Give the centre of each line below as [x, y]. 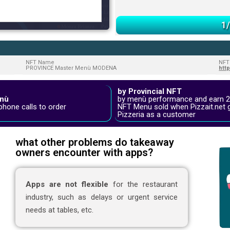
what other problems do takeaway [94, 142]
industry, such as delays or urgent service [102, 197]
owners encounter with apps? [84, 153]
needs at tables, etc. [59, 210]
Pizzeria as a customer [157, 115]
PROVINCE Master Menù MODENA [71, 68]
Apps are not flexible [67, 185]
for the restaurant [143, 185]
